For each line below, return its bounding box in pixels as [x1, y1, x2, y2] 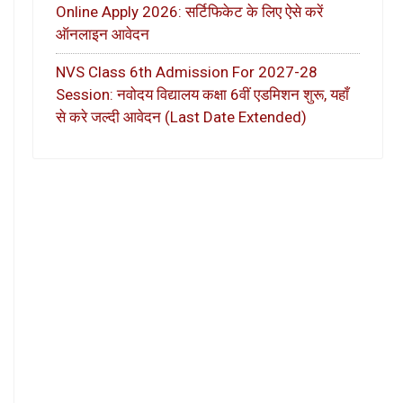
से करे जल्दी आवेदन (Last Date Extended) [56, 108, 307, 127]
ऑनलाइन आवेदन [56, 24, 149, 43]
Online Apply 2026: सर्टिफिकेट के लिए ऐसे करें [56, 2, 323, 21]
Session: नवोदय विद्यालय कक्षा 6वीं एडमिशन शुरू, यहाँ [56, 85, 349, 104]
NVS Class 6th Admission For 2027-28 [56, 63, 318, 82]
